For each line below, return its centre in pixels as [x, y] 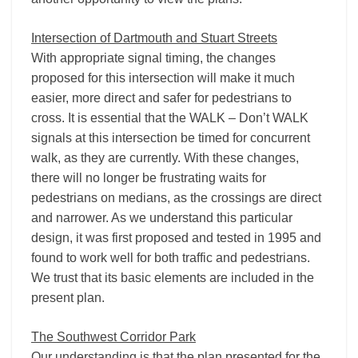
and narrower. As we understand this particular [162, 218]
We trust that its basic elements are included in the [173, 278]
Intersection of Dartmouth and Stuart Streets [154, 38]
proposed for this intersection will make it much [163, 78]
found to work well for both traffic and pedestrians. [171, 258]
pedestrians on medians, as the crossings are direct [176, 198]
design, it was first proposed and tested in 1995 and [176, 238]
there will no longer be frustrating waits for [149, 178]
